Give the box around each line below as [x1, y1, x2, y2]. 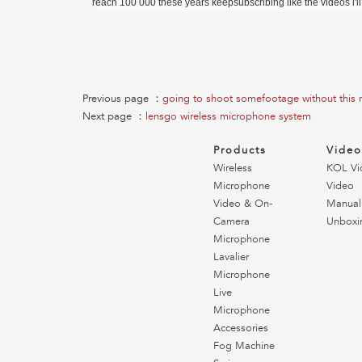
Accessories [213, 322, 268, 335]
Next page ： [82, 110, 145, 124]
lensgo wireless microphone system [145, 110, 311, 124]
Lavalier [213, 250, 249, 264]
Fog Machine [213, 339, 275, 353]
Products [213, 144, 267, 158]
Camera [213, 215, 250, 229]
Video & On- [213, 197, 272, 211]
